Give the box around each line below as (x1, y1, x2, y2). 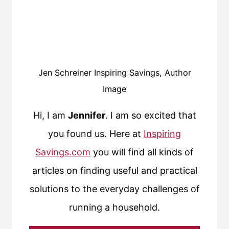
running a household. (69, 202, 160, 213)
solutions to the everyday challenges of (29, 184, 200, 195)
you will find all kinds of (90, 147, 194, 158)
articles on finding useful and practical (32, 165, 197, 176)
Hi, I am (33, 110, 68, 121)
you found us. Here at (48, 128, 144, 140)
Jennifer (67, 110, 105, 121)
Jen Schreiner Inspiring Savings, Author (38, 67, 191, 78)
